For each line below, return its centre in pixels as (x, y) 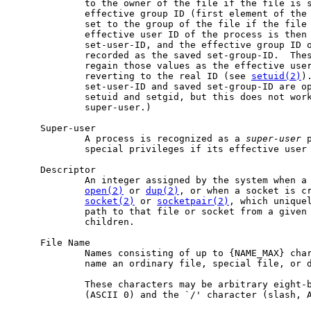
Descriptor (54, 169)
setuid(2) (276, 76)
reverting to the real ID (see (132, 76)
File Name (51, 242)
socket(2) (110, 201)
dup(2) (162, 190)
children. (74, 221)
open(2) (104, 190)
